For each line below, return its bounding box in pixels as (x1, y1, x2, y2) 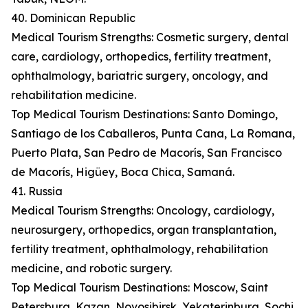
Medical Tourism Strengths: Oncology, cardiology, (11, 203, 274, 218)
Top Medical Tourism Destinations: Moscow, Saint (11, 280, 268, 295)
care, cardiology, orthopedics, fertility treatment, (11, 49, 271, 64)
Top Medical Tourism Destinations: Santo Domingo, (11, 107, 278, 122)
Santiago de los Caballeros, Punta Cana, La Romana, (11, 126, 295, 141)
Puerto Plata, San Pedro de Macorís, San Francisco (11, 146, 282, 160)
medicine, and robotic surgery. (11, 261, 172, 276)
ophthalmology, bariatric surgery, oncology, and (11, 69, 268, 83)
